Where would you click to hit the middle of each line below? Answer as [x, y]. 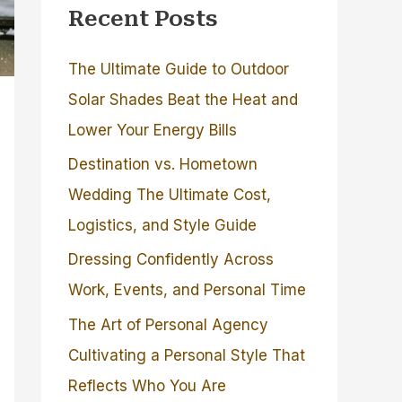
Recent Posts [143, 18]
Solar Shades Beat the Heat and [183, 99]
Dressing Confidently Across [171, 260]
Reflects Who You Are [147, 385]
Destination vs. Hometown [163, 164]
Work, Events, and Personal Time [187, 290]
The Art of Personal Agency [168, 324]
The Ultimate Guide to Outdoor [179, 69]
